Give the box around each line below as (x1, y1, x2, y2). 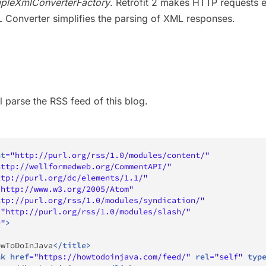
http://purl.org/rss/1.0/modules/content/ (15, 150, 205, 160)
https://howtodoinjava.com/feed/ (39, 251, 186, 262)
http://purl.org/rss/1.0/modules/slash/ (5, 206, 186, 217)
